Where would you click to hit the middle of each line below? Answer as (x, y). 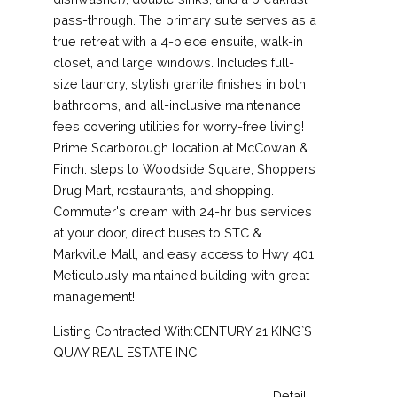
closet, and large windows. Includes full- (174, 62)
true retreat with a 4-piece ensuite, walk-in (178, 41)
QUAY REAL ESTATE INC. (126, 352)
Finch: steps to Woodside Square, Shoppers (184, 168)
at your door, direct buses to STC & (157, 232)
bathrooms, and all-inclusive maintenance (177, 105)
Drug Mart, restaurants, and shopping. (163, 190)
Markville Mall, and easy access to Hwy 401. (185, 253)
